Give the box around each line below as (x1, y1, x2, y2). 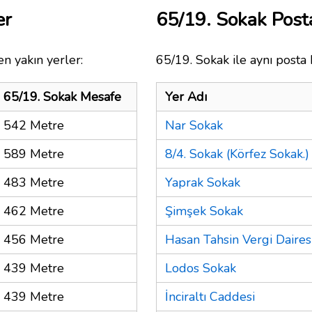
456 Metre (3, 231, 64, 248)
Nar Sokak (165, 116, 223, 134)
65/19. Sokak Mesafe (3, 88, 121, 105)
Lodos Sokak (165, 259, 236, 276)
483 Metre (3, 173, 64, 191)
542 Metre (3, 116, 64, 134)
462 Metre (3, 202, 64, 219)
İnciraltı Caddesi (165, 288, 255, 305)
